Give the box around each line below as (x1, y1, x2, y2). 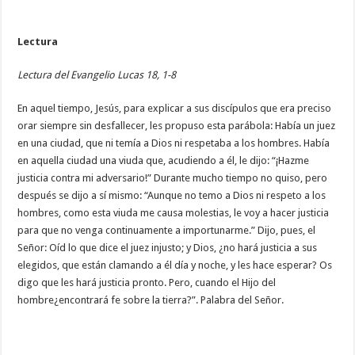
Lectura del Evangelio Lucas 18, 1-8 (17, 69, 177, 81)
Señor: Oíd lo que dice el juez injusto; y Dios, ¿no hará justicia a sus (17, 242, 318, 254)
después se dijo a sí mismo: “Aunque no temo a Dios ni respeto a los (17, 189, 326, 201)
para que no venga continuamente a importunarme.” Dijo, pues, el (17, 224, 316, 236)
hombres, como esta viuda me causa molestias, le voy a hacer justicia (17, 207, 330, 219)
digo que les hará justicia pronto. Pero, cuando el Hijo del (17, 277, 277, 288)
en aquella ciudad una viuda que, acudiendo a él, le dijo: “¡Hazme (17, 155, 310, 166)
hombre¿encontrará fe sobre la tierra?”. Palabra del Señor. (17, 294, 284, 306)
